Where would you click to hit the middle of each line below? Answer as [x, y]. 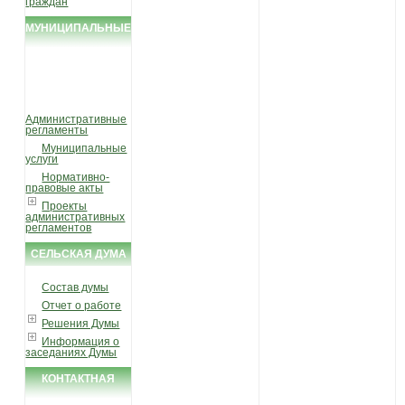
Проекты [65, 206]
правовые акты [65, 188]
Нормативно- [76, 177]
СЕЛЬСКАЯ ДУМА [78, 254]
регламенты [57, 130]
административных [75, 217]
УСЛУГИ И [79, 51]
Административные [76, 119]
